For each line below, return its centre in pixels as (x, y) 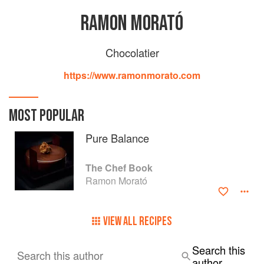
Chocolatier (132, 52)
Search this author (60, 255)
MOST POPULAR (47, 116)
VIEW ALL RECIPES (138, 221)
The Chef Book (119, 168)
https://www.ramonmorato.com (132, 75)
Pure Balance (117, 138)
